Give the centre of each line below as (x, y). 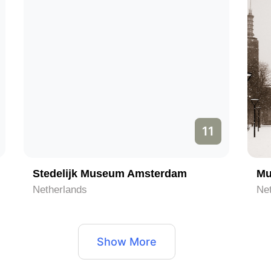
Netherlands (60, 190)
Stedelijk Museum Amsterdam (110, 174)
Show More (126, 242)
